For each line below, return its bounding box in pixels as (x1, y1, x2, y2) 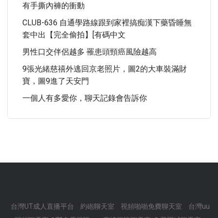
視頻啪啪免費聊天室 (121, 202, 183, 210)
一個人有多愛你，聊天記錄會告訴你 (22, 93, 147, 103)
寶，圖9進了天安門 (22, 76, 89, 86)
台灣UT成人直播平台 (11, 202, 75, 210)
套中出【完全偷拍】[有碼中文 (22, 30, 126, 39)
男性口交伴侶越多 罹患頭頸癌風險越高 (22, 47, 157, 56)
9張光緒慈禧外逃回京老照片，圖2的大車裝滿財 (22, 64, 187, 73)
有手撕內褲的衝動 (22, 1, 85, 10)
